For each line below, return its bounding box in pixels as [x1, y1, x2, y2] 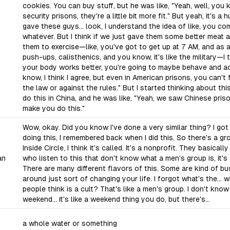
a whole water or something [23, 219, 117, 227]
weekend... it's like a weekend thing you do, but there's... [23, 195, 210, 203]
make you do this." [23, 104, 85, 112]
